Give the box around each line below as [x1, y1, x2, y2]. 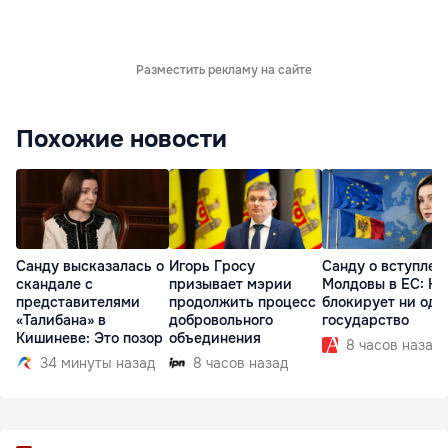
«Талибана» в [16, 311, 106, 330]
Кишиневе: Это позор [16, 329, 163, 348]
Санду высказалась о [16, 257, 164, 276]
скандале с [16, 275, 93, 294]
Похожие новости [16, 124, 227, 154]
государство [322, 311, 409, 330]
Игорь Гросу [169, 257, 255, 276]
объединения [169, 329, 261, 348]
